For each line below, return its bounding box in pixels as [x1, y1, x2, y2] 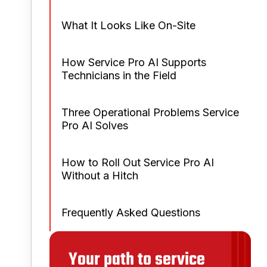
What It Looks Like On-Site [61, 19, 195, 32]
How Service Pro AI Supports [61, 56, 206, 69]
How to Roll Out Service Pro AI [61, 156, 214, 169]
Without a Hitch [61, 169, 138, 182]
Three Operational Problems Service [61, 106, 239, 119]
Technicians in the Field [61, 69, 176, 82]
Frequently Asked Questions [61, 206, 200, 219]
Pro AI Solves [61, 119, 128, 132]
